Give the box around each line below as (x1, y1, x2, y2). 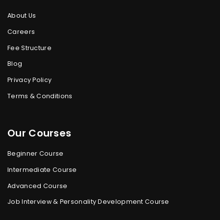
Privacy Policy (7, 76, 52, 84)
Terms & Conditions (7, 91, 73, 100)
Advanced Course (7, 181, 68, 190)
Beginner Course (7, 149, 64, 158)
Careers (7, 27, 35, 36)
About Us (7, 11, 36, 20)
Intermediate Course (7, 165, 77, 174)
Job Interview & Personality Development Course (7, 197, 169, 206)
